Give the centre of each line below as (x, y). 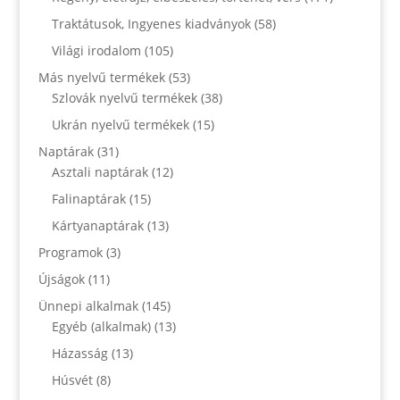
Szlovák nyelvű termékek (124, 97)
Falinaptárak (88, 198)
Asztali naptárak (100, 171)
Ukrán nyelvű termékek (120, 124)
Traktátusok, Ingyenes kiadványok (151, 23)
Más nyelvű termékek (101, 77)
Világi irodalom (96, 50)
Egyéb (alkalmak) (101, 326)
